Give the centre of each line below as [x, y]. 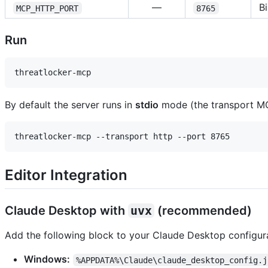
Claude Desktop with [66, 211]
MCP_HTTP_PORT [48, 8]
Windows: [47, 259]
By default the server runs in [70, 105]
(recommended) [203, 211]
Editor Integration [66, 175]
